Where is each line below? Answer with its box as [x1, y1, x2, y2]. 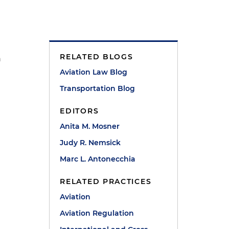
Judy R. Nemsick [60, 138, 121, 147]
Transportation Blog [60, 84, 135, 93]
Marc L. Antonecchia [60, 154, 136, 164]
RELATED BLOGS [60, 52, 133, 61]
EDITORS [60, 106, 99, 116]
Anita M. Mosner [60, 122, 120, 131]
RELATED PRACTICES [60, 177, 152, 186]
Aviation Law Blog [60, 67, 128, 77]
